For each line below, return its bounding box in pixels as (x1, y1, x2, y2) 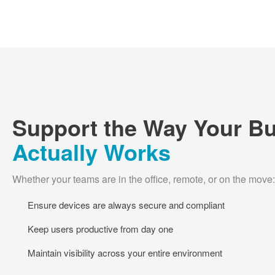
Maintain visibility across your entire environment (28, 246, 222, 260)
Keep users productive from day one (28, 222, 173, 236)
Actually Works (12, 136, 171, 168)
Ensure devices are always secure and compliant (28, 198, 225, 212)
